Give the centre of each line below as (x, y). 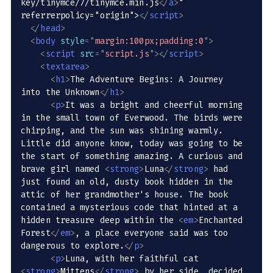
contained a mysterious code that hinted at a (132, 208)
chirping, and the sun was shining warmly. (125, 131)
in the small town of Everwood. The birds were (134, 118)
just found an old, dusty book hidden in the (129, 182)
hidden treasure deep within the (100, 221)
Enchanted (223, 221)
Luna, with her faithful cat (134, 259)
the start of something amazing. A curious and (134, 157)
